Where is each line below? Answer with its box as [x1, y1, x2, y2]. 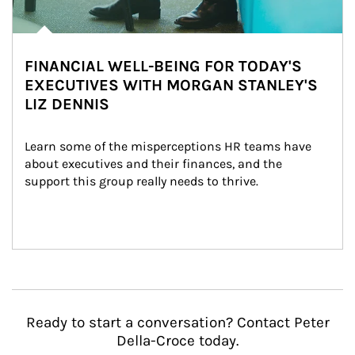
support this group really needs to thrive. [25, 174, 258, 189]
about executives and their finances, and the [25, 156, 285, 171]
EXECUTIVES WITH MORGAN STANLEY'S [25, 76, 318, 94]
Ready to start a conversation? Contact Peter [25, 314, 330, 331]
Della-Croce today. [116, 332, 239, 349]
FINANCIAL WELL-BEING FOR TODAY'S [25, 57, 302, 75]
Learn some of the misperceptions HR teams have [25, 139, 315, 154]
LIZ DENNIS [25, 95, 109, 113]
